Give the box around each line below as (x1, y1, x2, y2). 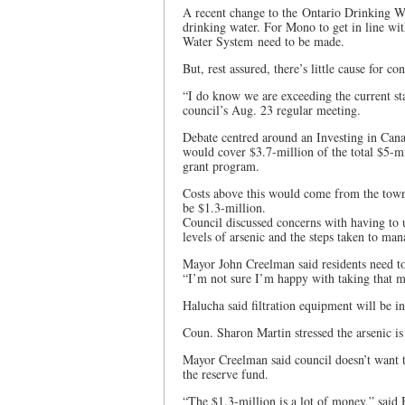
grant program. (183, 157, 259, 174)
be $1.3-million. (183, 199, 266, 216)
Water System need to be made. (183, 33, 344, 50)
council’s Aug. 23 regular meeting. (183, 101, 361, 118)
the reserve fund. (183, 365, 268, 382)
